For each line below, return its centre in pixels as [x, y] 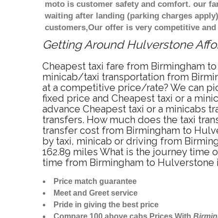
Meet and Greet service [96, 193]
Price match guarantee [95, 182]
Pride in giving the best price [106, 205]
